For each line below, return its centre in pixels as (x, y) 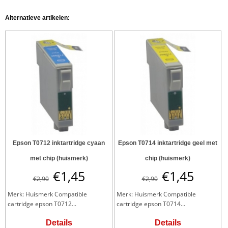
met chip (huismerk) (59, 158)
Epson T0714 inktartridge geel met (168, 143)
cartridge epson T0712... (42, 204)
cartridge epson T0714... (151, 204)
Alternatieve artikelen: (37, 18)
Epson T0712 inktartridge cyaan (59, 143)
